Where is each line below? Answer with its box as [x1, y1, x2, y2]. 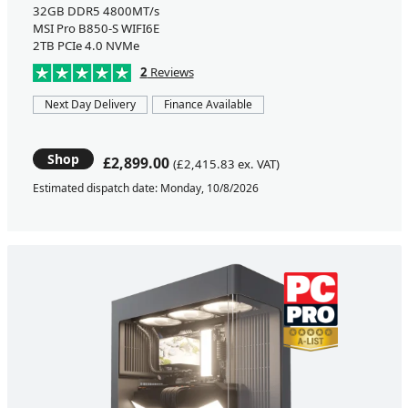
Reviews [147, 63, 194, 80]
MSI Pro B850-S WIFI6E [32, 19, 159, 36]
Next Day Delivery [44, 96, 136, 112]
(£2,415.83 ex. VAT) [172, 155, 280, 172]
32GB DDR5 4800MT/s [32, 2, 159, 19]
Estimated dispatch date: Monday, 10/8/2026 [32, 180, 259, 197]
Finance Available [163, 96, 252, 112]
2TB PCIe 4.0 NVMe [32, 36, 139, 54]
